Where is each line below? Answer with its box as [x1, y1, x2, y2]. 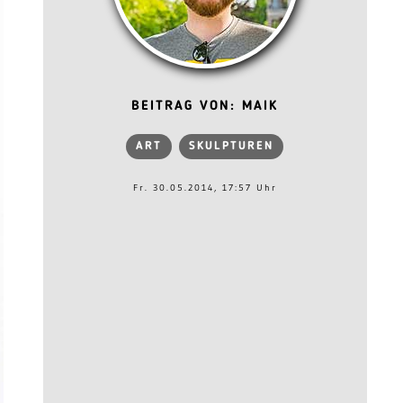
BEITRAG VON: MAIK [131, 100, 279, 113]
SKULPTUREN [189, 140, 274, 152]
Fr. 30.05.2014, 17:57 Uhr [132, 182, 277, 193]
